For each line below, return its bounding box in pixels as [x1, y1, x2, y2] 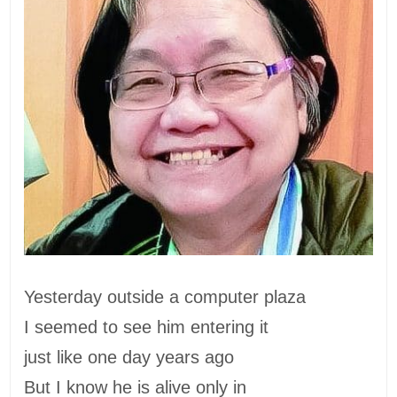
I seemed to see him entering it [24, 316, 275, 337]
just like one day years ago [24, 346, 235, 367]
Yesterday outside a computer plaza [24, 286, 307, 307]
